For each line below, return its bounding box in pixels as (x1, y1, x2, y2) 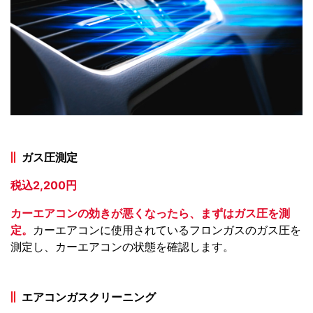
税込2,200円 (10, 177, 77, 192)
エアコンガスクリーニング (22, 289, 156, 304)
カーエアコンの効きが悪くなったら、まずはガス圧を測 (10, 205, 290, 220)
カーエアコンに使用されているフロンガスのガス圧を (33, 222, 301, 237)
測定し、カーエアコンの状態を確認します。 (10, 239, 234, 254)
